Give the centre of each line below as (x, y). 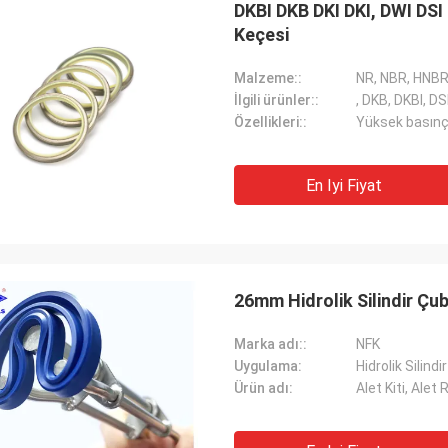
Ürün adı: (263, 388)
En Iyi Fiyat (344, 185)
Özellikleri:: (270, 122)
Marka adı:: (270, 344)
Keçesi (261, 34)
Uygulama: (268, 366)
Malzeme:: (268, 78)
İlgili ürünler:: (276, 100)
